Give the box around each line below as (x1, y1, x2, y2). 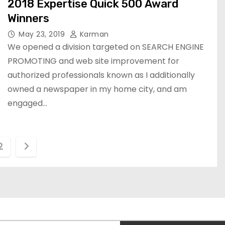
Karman (77, 29, 109, 39)
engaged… (8, 97, 47, 109)
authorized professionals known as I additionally (8, 69, 195, 81)
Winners (8, 12, 49, 25)
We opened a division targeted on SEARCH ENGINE (8, 41, 204, 53)
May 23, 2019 (19, 29, 67, 39)
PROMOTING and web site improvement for (8, 55, 179, 67)
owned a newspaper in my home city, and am (8, 83, 187, 95)
